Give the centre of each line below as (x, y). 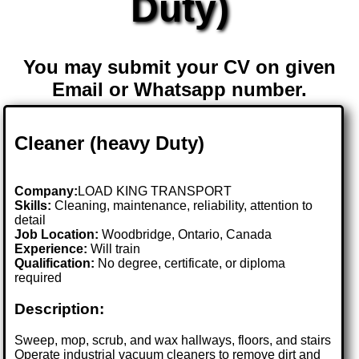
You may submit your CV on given (179, 67)
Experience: (51, 249)
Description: (60, 309)
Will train (114, 249)
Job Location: (58, 235)
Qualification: (55, 264)
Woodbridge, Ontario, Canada (187, 235)
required (38, 278)
